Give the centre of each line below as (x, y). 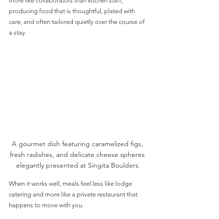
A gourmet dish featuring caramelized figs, (78, 143)
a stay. (18, 33)
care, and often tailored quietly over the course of (77, 22)
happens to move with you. (46, 205)
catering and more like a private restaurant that (74, 194)
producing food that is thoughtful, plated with (73, 11)
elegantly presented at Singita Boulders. (78, 165)
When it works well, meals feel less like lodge (71, 183)
